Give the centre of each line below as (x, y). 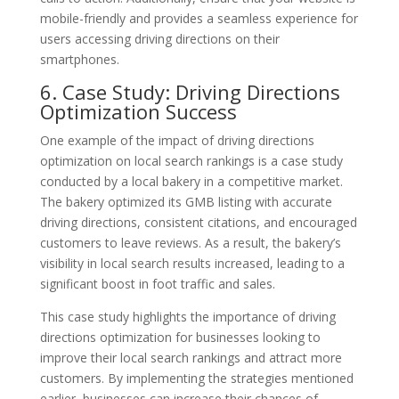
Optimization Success (138, 111)
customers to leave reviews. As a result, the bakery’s (190, 242)
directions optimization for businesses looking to (180, 337)
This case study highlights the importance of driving (187, 316)
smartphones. (79, 59)
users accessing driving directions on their (159, 38)
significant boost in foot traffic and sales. (157, 283)
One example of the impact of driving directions (177, 140)
